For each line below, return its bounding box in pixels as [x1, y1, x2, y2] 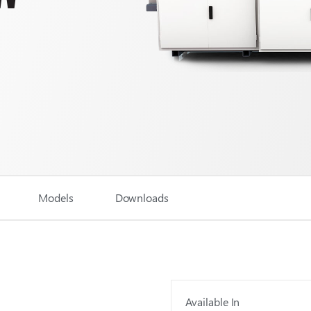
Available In [185, 294, 240, 310]
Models [38, 190, 74, 205]
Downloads [115, 190, 169, 205]
